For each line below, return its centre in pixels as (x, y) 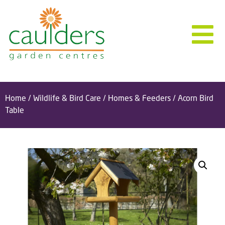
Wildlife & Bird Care (67, 98)
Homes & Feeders (139, 98)
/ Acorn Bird (192, 98)
